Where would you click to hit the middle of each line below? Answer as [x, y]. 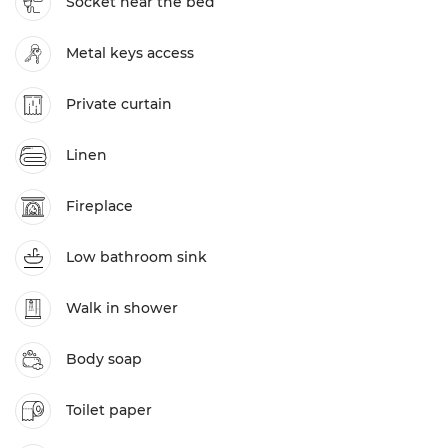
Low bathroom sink [136, 257]
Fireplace [99, 206]
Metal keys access [130, 53]
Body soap [104, 359]
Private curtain [119, 104]
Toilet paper [109, 410]
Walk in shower [122, 308]
